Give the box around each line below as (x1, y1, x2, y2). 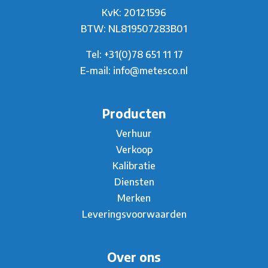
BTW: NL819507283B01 (81, 22, 187, 35)
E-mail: (80, 64, 113, 77)
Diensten (114, 175, 154, 188)
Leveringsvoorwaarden (81, 208, 187, 220)
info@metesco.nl (113, 64, 188, 77)
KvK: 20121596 (102, 6, 166, 19)
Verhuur (116, 127, 152, 139)
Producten (102, 105, 166, 121)
